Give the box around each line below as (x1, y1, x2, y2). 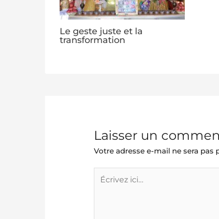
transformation (60, 34, 125, 46)
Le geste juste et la (60, 25, 143, 37)
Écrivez (93, 167, 120, 177)
